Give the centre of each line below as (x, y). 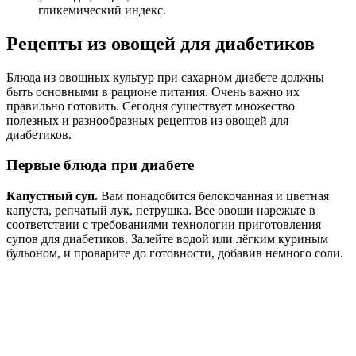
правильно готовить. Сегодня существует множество (151, 106)
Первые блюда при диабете (100, 165)
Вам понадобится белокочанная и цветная (213, 196)
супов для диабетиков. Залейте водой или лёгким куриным (167, 239)
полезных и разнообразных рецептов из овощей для (147, 120)
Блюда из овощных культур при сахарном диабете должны (165, 77)
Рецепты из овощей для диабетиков (161, 43)
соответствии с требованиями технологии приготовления (164, 225)
